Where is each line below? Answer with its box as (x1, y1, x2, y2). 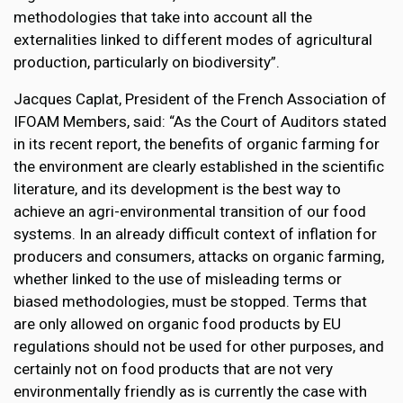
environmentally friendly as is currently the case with (13, 382, 367, 401)
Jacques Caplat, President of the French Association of (13, 90, 387, 109)
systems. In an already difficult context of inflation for (13, 225, 377, 244)
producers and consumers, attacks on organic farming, (13, 247, 384, 266)
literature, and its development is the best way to (13, 180, 341, 199)
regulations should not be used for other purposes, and (13, 337, 384, 356)
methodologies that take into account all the (13, 8, 312, 27)
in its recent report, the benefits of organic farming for (13, 135, 380, 154)
